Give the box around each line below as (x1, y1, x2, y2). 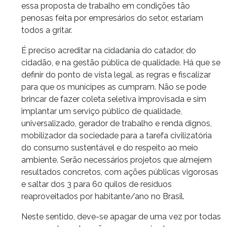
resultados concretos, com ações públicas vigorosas (21, 167, 218, 177)
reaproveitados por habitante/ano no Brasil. (21, 191, 184, 201)
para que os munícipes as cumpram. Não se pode (21, 82, 206, 92)
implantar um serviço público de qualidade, (21, 106, 182, 116)
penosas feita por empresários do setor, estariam (21, 13, 203, 23)
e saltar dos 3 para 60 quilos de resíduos (21, 179, 172, 189)
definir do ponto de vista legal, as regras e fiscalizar (21, 69, 211, 80)
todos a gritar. (21, 25, 72, 35)
